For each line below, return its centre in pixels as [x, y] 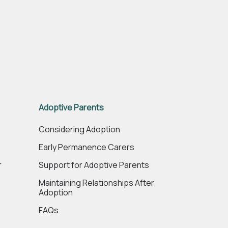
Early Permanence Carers [87, 147]
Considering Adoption [79, 129]
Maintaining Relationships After [96, 183]
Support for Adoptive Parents [94, 165]
